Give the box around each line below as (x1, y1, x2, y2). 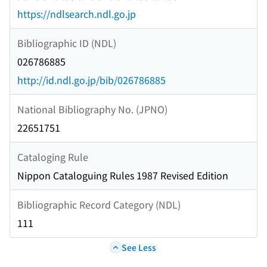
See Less (121, 241, 156, 253)
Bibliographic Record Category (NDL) (17, 197, 181, 212)
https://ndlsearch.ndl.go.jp (17, 7, 136, 21)
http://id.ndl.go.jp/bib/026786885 (17, 73, 166, 88)
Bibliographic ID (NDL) (17, 35, 116, 50)
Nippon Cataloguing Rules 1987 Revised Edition (17, 168, 228, 183)
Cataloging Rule (17, 149, 88, 164)
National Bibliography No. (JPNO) (17, 101, 167, 116)
